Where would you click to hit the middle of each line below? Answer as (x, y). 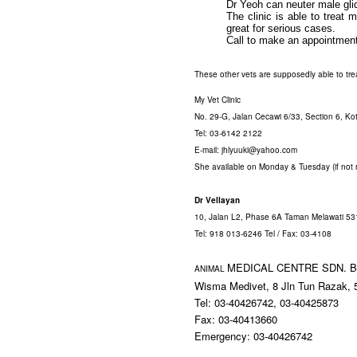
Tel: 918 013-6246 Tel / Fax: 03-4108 (264, 233)
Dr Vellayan (217, 200)
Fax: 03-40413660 (237, 319)
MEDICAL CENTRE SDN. (288, 267)
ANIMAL (211, 268)
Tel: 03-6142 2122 (228, 133)
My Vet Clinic (219, 99)
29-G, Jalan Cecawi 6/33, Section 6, (277, 116)
